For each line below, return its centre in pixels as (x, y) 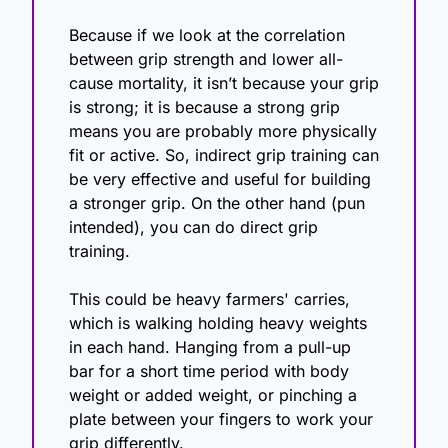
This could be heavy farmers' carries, (209, 299)
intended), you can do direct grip (193, 227)
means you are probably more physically (223, 131)
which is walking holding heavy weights (218, 323)
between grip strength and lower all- (206, 59)
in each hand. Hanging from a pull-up (210, 347)
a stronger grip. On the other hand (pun (217, 203)
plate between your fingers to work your (221, 419)
